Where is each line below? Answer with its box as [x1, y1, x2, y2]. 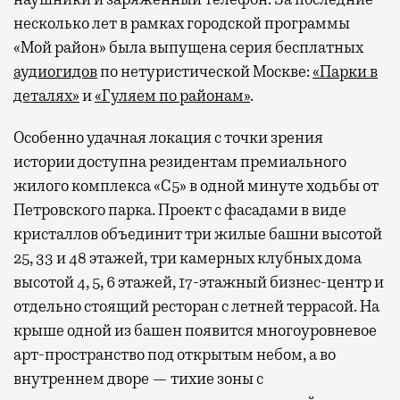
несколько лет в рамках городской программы [13, 12, 350, 33]
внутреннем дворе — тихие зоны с [13, 368, 263, 388]
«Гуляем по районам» [95, 85, 250, 105]
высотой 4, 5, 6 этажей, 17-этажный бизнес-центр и [13, 271, 384, 292]
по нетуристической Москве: [97, 61, 312, 81]
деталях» [13, 85, 79, 105]
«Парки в [312, 61, 378, 81]
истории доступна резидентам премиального [13, 151, 346, 171]
